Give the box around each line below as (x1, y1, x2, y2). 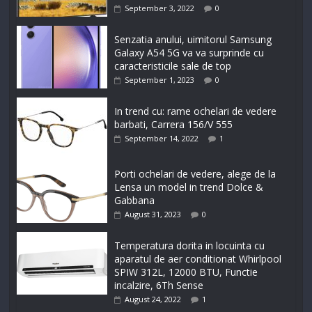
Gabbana (114, 194, 155, 208)
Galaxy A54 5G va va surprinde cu (114, 46, 265, 60)
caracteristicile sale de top (114, 59, 232, 73)
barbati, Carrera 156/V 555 (114, 118, 233, 132)
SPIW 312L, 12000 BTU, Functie (114, 265, 258, 279)
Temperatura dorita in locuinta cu (114, 239, 265, 253)
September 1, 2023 (125, 75, 195, 86)
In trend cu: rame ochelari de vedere (114, 104, 277, 118)
